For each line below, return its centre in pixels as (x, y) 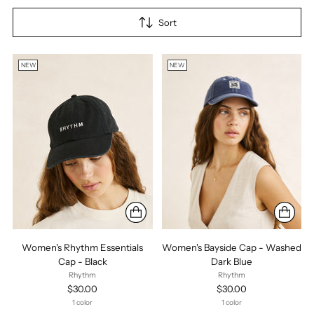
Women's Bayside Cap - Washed (231, 247)
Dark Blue (231, 261)
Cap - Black (82, 261)
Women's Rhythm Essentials (83, 247)
